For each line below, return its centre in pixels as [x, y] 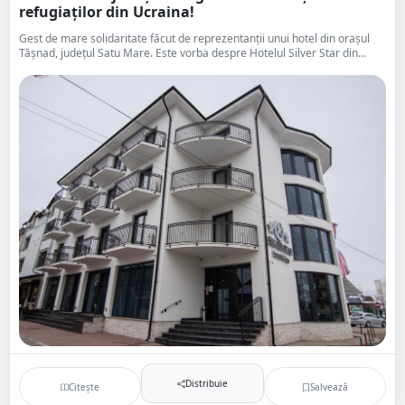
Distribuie [206, 383]
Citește [85, 386]
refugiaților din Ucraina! [107, 12]
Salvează [329, 386]
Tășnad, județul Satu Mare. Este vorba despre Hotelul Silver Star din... [193, 53]
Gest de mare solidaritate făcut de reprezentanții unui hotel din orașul [194, 38]
